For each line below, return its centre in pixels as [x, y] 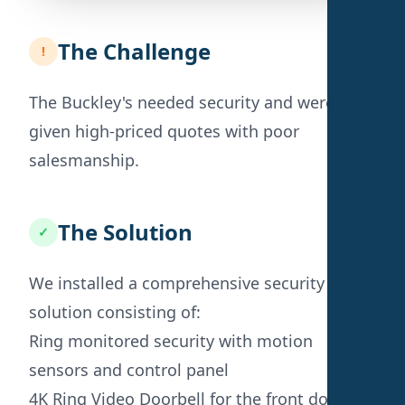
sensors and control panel [129, 369]
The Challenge [134, 51]
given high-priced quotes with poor [164, 131]
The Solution [125, 231]
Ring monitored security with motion [171, 340]
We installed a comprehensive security [177, 283]
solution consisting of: [115, 311]
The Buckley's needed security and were [182, 102]
